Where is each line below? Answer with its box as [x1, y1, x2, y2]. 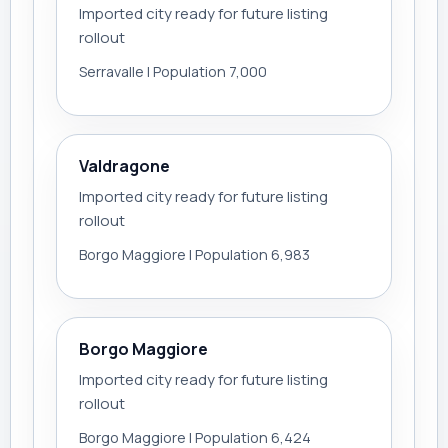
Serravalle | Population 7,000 [79, 62, 267, 81]
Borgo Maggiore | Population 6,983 [79, 245, 310, 264]
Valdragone [79, 155, 170, 177]
